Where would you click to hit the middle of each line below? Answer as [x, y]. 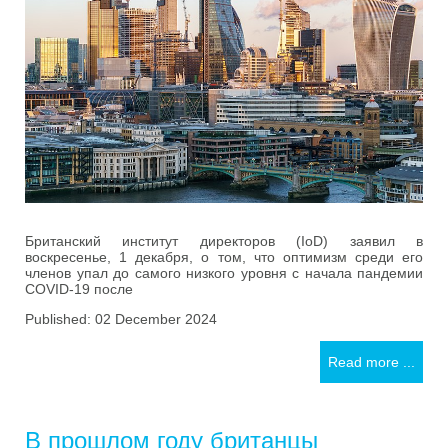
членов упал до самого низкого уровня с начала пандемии [224, 273]
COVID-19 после [79, 289]
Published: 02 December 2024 [121, 319]
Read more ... [371, 362]
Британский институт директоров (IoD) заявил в [224, 241]
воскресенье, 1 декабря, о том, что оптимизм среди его [224, 257]
